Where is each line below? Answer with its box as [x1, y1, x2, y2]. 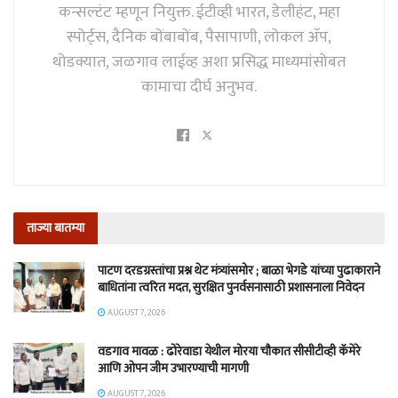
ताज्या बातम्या [27, 217, 84, 238]
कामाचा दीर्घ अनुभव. [141, 73, 257, 100]
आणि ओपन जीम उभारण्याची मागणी [98, 357, 249, 378]
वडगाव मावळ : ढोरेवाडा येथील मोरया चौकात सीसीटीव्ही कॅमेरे [98, 340, 361, 362]
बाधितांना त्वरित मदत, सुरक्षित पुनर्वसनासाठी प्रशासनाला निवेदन [98, 276, 364, 298]
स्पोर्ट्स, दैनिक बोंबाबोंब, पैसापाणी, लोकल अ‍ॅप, [67, 23, 331, 51]
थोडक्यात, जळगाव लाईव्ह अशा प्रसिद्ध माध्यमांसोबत [52, 48, 346, 76]
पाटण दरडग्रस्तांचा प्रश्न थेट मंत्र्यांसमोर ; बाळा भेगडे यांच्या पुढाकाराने [98, 259, 380, 281]
